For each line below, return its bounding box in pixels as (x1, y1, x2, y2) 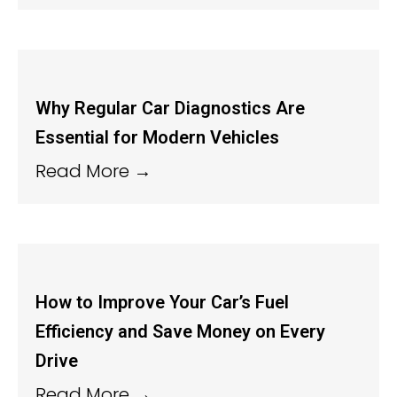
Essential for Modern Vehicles (35, 126, 279, 148)
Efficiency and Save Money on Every (35, 320, 325, 342)
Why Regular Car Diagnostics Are (35, 97, 305, 119)
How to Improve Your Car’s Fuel (35, 291, 289, 313)
